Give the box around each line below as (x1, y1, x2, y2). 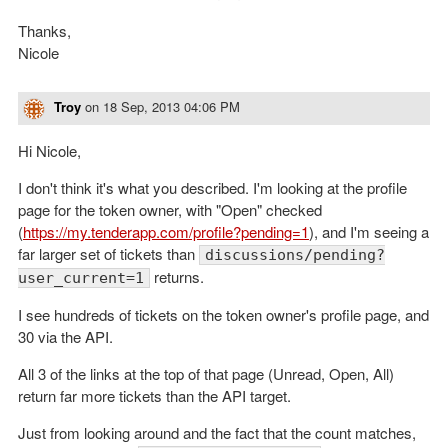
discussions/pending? (205, 245, 385, 264)
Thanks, (18, 20, 71, 42)
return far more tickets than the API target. (18, 384, 291, 406)
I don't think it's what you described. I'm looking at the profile (18, 176, 407, 198)
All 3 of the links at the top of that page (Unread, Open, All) (18, 362, 394, 384)
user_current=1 (18, 268, 144, 287)
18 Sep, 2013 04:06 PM (103, 97, 240, 117)
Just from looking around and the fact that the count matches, (18, 421, 416, 443)
